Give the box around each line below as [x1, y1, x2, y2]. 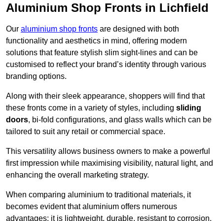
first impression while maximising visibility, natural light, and [6, 159, 213, 168]
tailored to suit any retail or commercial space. [6, 127, 165, 136]
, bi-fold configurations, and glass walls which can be [28, 115, 212, 124]
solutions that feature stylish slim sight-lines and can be [6, 48, 198, 57]
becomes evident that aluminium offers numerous [6, 202, 177, 211]
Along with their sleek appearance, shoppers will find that [6, 92, 205, 101]
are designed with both [98, 25, 179, 34]
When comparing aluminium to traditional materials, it [6, 190, 191, 199]
